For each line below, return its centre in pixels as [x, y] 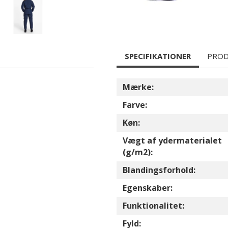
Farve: [135, 105]
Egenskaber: [148, 188]
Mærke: [138, 87]
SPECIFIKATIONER [158, 56]
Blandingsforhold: [159, 170]
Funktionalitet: [153, 206]
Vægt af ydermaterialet [172, 140]
